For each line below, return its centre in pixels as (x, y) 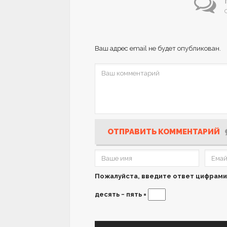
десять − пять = (121, 195)
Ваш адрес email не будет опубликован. (158, 49)
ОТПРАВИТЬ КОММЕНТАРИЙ (164, 132)
